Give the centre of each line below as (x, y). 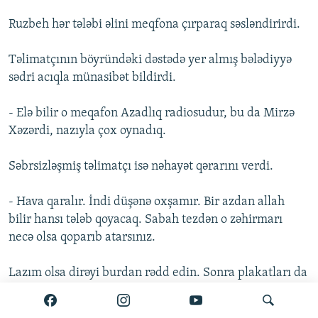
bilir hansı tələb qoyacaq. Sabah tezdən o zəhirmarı (146, 220)
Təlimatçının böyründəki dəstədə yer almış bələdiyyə (150, 60)
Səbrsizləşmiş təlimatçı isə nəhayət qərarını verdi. (141, 167)
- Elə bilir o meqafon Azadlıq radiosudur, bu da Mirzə (152, 114)
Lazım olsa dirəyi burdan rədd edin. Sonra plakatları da (158, 273)
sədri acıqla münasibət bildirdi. (92, 78)
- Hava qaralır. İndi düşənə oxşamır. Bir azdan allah (147, 202)
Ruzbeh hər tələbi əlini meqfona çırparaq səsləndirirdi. (154, 25)
